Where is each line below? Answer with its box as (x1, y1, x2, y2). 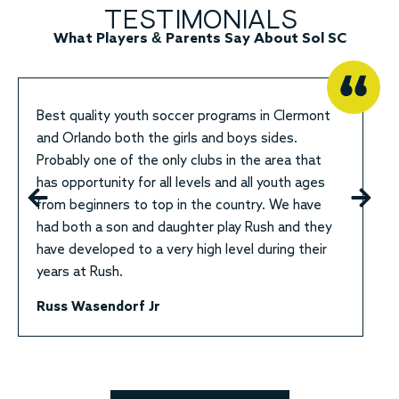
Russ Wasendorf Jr (37, 300, 160, 314)
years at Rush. (37, 265, 123, 279)
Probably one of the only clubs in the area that (37, 153, 322, 167)
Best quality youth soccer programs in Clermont (37, 109, 330, 123)
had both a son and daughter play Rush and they (37, 220, 332, 234)
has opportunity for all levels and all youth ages (37, 175, 325, 190)
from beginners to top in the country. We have (37, 198, 322, 212)
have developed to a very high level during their (37, 242, 327, 256)
